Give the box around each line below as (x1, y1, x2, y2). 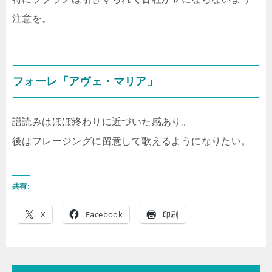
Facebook (86, 209, 123, 220)
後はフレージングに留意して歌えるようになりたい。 (12, 136, 251, 146)
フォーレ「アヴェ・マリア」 (13, 75, 158, 87)
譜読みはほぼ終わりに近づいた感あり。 (12, 117, 192, 127)
